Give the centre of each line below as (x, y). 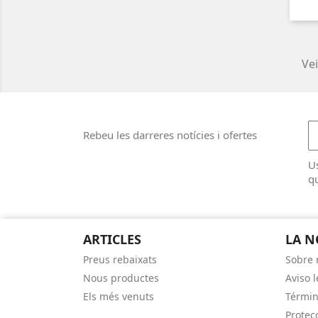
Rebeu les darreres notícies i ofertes (170, 135)
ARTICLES (112, 239)
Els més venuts (119, 296)
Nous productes (121, 278)
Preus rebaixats (120, 259)
